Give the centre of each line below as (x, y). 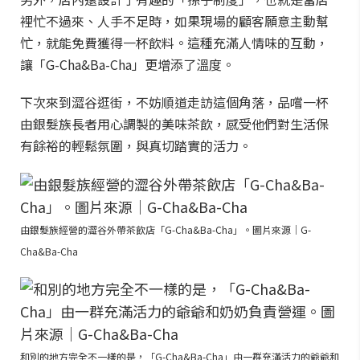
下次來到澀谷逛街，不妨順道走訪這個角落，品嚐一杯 (174, 102)
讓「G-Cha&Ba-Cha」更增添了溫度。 (127, 64)
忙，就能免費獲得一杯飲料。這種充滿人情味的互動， (174, 43)
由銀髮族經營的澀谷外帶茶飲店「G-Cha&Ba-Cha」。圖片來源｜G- (166, 229)
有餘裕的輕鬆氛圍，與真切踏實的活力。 (136, 145)
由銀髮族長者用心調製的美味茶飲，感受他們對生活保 (174, 124)
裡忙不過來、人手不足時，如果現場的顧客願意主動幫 (174, 21)
